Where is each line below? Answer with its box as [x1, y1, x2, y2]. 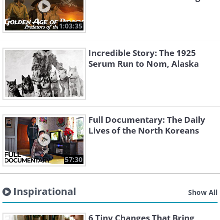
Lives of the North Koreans [88, 125, 199, 136]
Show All [188, 188, 218, 197]
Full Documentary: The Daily [88, 114, 205, 125]
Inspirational [13, 185, 76, 198]
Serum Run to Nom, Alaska [88, 58, 199, 69]
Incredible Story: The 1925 [88, 47, 196, 58]
